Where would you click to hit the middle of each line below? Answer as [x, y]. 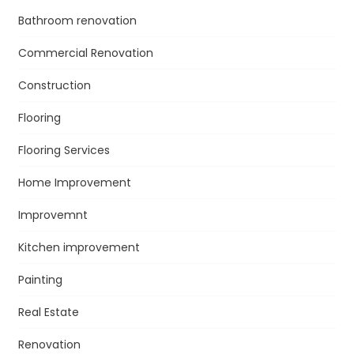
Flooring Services [64, 150]
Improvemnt [53, 215]
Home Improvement [74, 182]
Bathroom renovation [77, 20]
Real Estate [48, 312]
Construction [54, 85]
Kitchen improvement [79, 247]
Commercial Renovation [85, 53]
